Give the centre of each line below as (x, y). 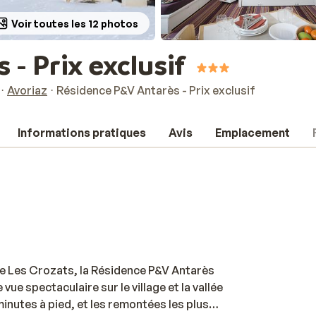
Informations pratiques (82, 133)
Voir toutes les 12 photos (75, 23)
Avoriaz (27, 90)
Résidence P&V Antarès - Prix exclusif (156, 90)
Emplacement (253, 133)
